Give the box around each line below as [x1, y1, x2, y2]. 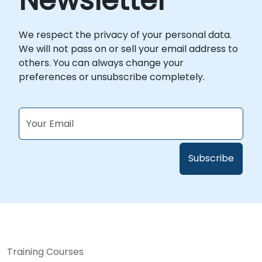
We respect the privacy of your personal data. [19, 27, 232, 42]
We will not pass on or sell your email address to [19, 42, 238, 56]
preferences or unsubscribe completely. [19, 70, 205, 84]
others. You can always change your [19, 56, 184, 70]
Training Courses [7, 244, 84, 258]
